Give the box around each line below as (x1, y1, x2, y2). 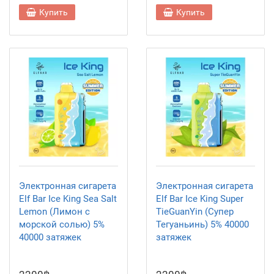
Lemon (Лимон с (19, 206, 90, 217)
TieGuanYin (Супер (156, 206, 234, 217)
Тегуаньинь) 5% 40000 (156, 219, 249, 230)
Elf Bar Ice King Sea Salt (19, 193, 117, 204)
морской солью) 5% (19, 219, 105, 230)
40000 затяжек (19, 232, 81, 243)
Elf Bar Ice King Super (156, 193, 243, 204)
